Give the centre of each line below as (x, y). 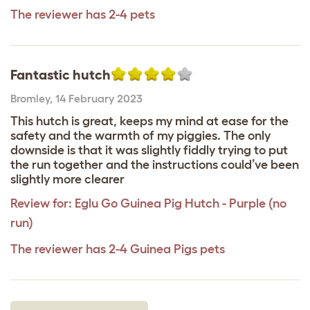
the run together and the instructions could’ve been (155, 165)
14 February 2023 (99, 99)
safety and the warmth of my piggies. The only (140, 136)
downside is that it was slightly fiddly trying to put (149, 151)
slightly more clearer (67, 180)
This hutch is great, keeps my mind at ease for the (149, 121)
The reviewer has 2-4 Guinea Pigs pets (118, 249)
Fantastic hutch (61, 75)
